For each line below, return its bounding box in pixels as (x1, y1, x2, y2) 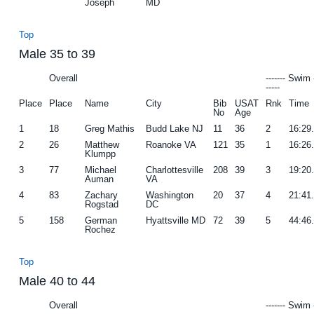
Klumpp (85, 148, 116, 159)
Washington (146, 189, 194, 200)
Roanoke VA (146, 139, 197, 150)
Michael (85, 164, 117, 175)
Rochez (85, 224, 116, 235)
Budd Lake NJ (146, 123, 204, 134)
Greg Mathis (85, 123, 135, 134)
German (85, 214, 118, 226)
